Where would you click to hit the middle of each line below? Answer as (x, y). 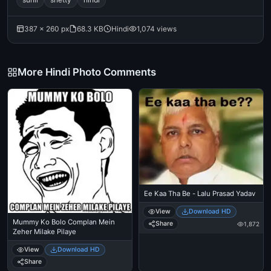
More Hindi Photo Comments (87, 72)
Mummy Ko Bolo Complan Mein (64, 222)
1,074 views (157, 29)
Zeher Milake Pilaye (44, 232)
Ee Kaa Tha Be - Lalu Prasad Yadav (200, 194)
